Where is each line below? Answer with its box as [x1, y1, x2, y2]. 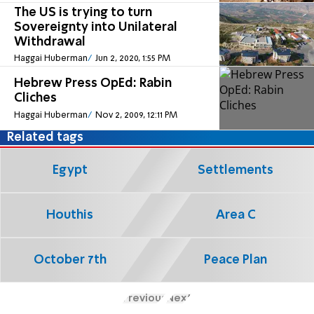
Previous [122, 293, 166, 303]
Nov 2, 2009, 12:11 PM [95, 110, 177, 120]
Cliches [14, 92, 57, 105]
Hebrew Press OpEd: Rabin [14, 77, 172, 90]
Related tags [7, 131, 84, 144]
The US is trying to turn [14, 6, 152, 19]
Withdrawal [14, 35, 86, 48]
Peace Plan [204, 253, 267, 266]
